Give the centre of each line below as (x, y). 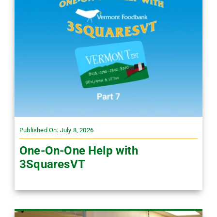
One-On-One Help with (78, 151)
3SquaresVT (52, 164)
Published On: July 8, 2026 (56, 130)
